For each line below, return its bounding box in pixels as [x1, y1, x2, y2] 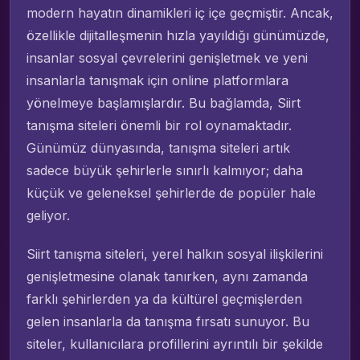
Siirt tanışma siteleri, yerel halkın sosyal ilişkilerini [27, 246, 323, 263]
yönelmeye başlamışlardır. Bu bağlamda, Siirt [27, 95, 301, 112]
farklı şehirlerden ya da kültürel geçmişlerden [27, 291, 302, 308]
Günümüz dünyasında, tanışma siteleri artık [27, 140, 290, 157]
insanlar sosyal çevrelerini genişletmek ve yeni [27, 50, 308, 67]
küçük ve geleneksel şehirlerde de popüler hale [27, 185, 316, 202]
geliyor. [27, 207, 70, 224]
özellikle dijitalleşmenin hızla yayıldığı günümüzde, [27, 27, 329, 44]
